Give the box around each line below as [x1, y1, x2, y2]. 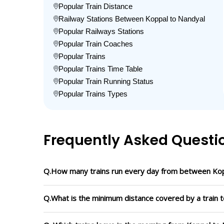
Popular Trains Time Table [58, 64, 142, 73]
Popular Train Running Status [58, 77, 153, 85]
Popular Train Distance [58, 2, 132, 10]
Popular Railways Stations [58, 27, 144, 35]
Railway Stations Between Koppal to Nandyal [58, 14, 205, 23]
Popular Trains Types [58, 89, 127, 98]
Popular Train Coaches [58, 39, 133, 48]
